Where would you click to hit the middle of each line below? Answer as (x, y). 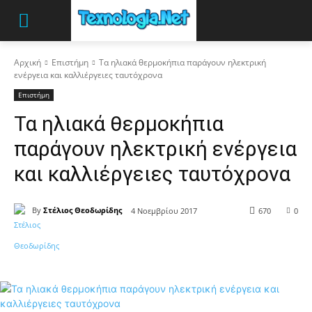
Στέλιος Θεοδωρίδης (83, 210)
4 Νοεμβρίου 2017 (164, 210)
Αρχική (28, 62)
